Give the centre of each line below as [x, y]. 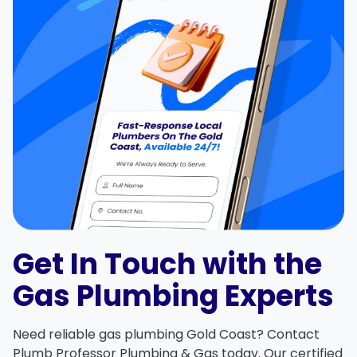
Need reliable [56, 334]
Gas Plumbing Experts [173, 296]
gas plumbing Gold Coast [178, 334]
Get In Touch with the [167, 264]
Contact [293, 334]
